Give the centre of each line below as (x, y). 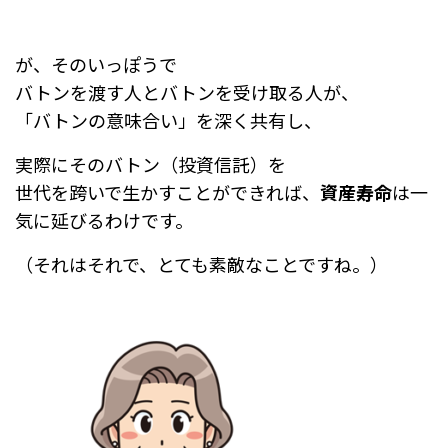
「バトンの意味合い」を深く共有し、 (168, 119)
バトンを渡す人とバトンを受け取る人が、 (187, 91)
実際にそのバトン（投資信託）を (150, 163)
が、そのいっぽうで (96, 63)
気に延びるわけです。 (104, 219)
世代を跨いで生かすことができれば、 (167, 191)
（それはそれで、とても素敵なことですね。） (201, 263)
